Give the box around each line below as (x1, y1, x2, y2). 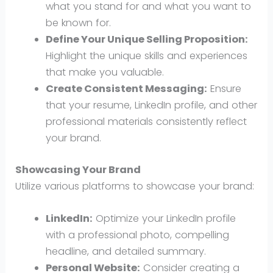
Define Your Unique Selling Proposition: (45, 32, 248, 47)
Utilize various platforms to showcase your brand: (15, 179, 255, 194)
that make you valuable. (45, 65, 164, 80)
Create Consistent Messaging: (45, 82, 207, 96)
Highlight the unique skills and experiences (45, 49, 247, 63)
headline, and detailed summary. (45, 244, 206, 259)
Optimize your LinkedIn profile (92, 211, 236, 226)
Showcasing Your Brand (15, 163, 141, 177)
